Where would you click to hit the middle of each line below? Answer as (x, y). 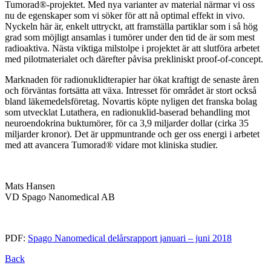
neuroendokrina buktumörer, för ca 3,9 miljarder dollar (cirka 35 (127, 123)
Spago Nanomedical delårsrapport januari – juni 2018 (130, 238)
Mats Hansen (30, 186)
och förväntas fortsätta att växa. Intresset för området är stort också (131, 90)
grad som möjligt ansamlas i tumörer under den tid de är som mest (130, 37)
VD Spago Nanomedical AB (60, 197)
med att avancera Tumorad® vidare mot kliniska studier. (111, 145)
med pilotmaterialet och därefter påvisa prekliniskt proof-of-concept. (134, 59)
